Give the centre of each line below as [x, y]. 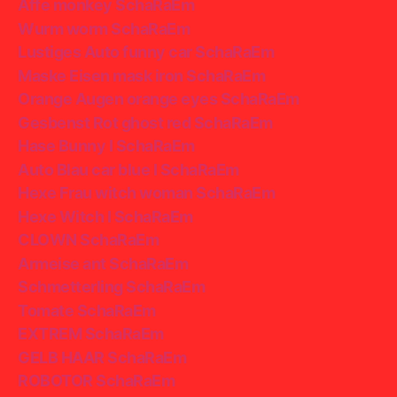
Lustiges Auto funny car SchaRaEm [146, 52]
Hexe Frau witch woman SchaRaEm [147, 193]
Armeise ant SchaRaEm [103, 263]
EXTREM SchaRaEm [91, 334]
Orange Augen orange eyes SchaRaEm [159, 99]
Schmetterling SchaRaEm [112, 287]
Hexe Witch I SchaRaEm [105, 216]
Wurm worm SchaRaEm [104, 28]
